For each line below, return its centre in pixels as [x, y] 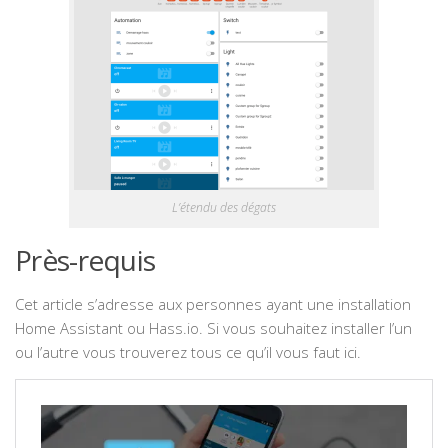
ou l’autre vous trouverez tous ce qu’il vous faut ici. [188, 352]
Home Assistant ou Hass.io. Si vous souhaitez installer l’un [213, 328]
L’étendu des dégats [224, 208]
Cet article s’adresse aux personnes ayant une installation [213, 304]
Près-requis [85, 260]
